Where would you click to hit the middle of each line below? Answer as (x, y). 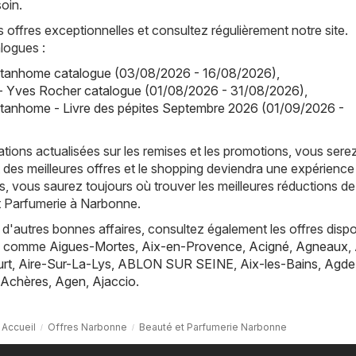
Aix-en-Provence (192, 246)
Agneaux (322, 246)
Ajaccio (114, 281)
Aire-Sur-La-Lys (65, 263)
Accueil (19, 327)
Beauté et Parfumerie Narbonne (213, 327)
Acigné (269, 246)
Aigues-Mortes (92, 246)
